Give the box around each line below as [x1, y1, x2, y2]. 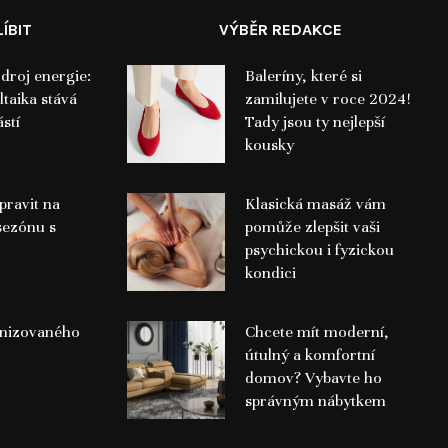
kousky [244, 134, 294, 155]
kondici [244, 262, 296, 283]
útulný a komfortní [244, 344, 375, 365]
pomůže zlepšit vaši [244, 216, 380, 237]
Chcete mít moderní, [244, 321, 389, 342]
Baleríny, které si [244, 65, 362, 86]
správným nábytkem [244, 390, 386, 411]
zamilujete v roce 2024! [244, 88, 411, 109]
